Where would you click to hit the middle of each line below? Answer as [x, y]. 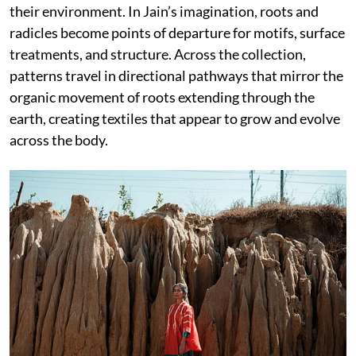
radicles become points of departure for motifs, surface [177, 32]
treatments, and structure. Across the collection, [158, 54]
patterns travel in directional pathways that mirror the [176, 75]
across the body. [59, 139]
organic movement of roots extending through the [162, 97]
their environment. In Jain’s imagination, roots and [164, 11]
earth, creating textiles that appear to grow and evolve [175, 118]
